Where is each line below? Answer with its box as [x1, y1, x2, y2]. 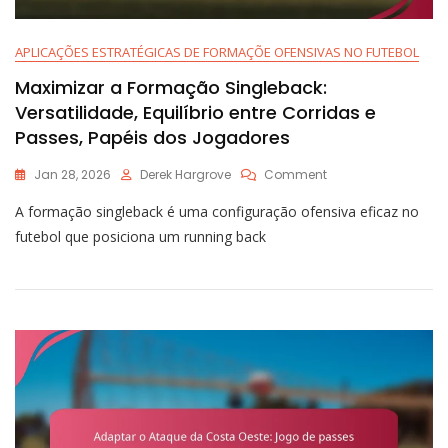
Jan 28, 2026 [34, 166, 111, 184]
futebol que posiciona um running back [15, 227, 266, 247]
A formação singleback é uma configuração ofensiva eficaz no [15, 202, 419, 222]
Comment [264, 166, 327, 184]
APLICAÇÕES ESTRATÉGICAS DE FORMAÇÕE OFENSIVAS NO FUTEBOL [15, 43, 419, 62]
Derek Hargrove [140, 166, 231, 184]
